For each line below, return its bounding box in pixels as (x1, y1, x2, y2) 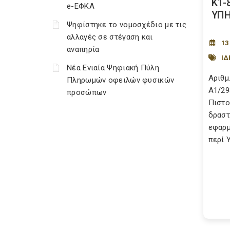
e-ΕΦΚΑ (67, 2, 94, 11)
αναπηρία (67, 45, 100, 54)
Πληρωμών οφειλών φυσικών (67, 75, 175, 85)
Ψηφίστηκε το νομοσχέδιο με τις (67, 20, 186, 29)
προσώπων (67, 88, 107, 97)
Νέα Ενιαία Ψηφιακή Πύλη (67, 63, 159, 72)
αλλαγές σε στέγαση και (67, 32, 153, 42)
